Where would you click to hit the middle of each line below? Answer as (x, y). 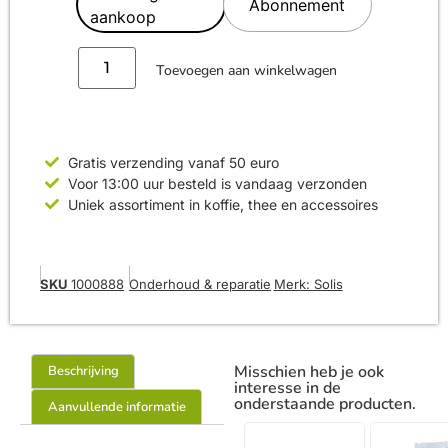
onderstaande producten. (325, 403)
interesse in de (287, 387)
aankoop (122, 16)
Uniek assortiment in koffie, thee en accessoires (222, 204)
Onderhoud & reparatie (200, 283)
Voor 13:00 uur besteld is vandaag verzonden (217, 183)
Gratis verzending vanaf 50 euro (173, 162)
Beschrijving (83, 371)
